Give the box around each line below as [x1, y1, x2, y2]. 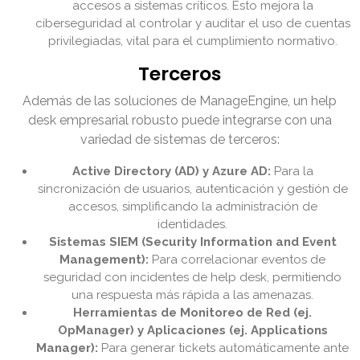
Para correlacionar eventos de [149, 252, 326, 268]
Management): [59, 252, 149, 268]
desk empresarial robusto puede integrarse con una [28, 112, 332, 129]
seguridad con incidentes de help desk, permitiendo [43, 270, 342, 285]
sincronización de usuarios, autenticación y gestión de [38, 182, 348, 197]
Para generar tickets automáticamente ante [98, 341, 350, 356]
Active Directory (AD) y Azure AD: [72, 164, 271, 179]
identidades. [157, 217, 228, 232]
